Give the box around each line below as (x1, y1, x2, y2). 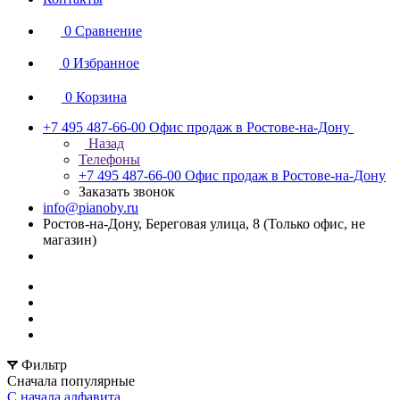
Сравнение (75, 23, 142, 38)
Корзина (76, 89, 127, 104)
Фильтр (21, 357, 67, 372)
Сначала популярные (7, 373, 138, 388)
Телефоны (79, 152, 140, 167)
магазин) (43, 232, 96, 247)
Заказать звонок (79, 184, 175, 199)
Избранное (73, 55, 139, 71)
